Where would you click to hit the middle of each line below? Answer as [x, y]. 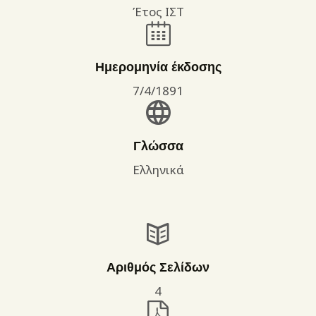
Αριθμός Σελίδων [158, 267]
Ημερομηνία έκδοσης [158, 67]
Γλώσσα [158, 146]
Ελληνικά [158, 170]
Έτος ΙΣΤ [158, 12]
